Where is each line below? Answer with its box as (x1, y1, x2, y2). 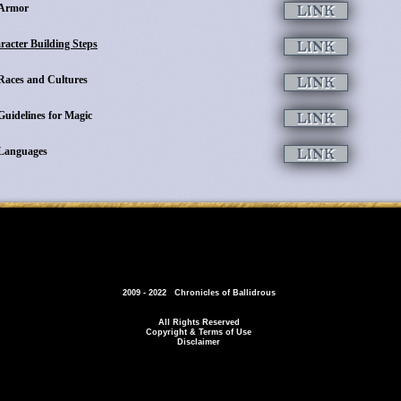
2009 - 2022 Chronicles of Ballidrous (122, 288, 276, 297)
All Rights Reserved (158, 318, 240, 327)
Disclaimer (177, 337, 220, 346)
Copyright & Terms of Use (146, 328, 252, 337)
